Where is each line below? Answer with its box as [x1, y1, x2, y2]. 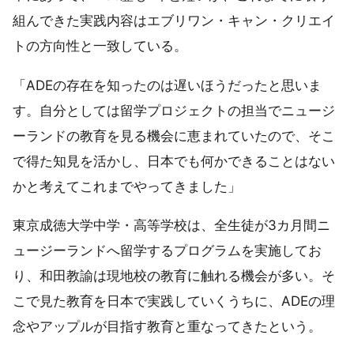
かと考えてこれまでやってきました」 [13, 178, 241, 194]
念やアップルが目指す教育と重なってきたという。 [13, 318, 322, 335]
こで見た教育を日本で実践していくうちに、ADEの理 [13, 293, 335, 310]
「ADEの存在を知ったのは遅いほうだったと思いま [13, 77, 322, 93]
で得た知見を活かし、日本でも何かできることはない [13, 153, 335, 169]
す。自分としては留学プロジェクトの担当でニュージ [13, 102, 335, 119]
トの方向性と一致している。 [13, 38, 187, 55]
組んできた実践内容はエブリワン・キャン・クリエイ [13, 13, 335, 29]
